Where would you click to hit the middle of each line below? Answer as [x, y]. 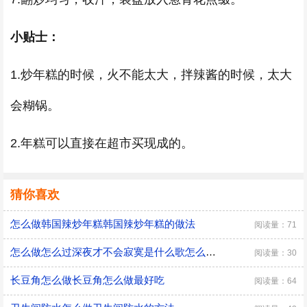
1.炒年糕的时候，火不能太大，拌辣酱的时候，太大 [151, 75]
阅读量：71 [275, 225]
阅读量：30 [275, 253]
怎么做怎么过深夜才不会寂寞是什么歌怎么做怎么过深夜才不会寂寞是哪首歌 [211, 252]
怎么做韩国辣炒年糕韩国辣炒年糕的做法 [103, 224]
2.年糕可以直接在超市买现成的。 [102, 143]
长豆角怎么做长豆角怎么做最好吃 [87, 280]
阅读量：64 [275, 281]
